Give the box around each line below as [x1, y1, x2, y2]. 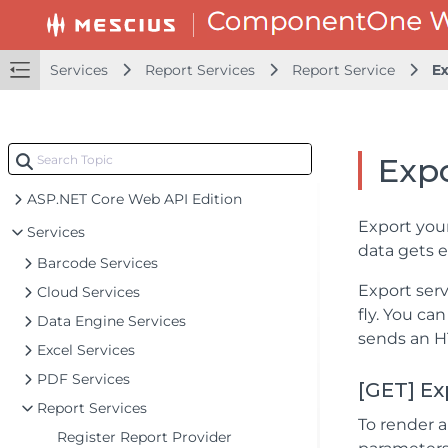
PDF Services [37, 370, 130, 388]
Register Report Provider [57, 428, 232, 446]
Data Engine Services [37, 312, 186, 330]
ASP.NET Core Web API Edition [27, 190, 242, 208]
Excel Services [37, 341, 135, 359]
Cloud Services [37, 283, 140, 301]
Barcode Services [37, 254, 158, 272]
